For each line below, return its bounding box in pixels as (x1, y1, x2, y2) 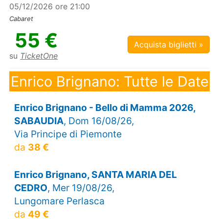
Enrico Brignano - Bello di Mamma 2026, (14, 102, 196, 114)
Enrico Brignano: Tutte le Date (10, 72, 209, 90)
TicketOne (20, 51, 58, 61)
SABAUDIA (14, 115, 64, 127)
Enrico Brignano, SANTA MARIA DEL (14, 169, 177, 181)
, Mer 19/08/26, (47, 182, 114, 194)
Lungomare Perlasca (14, 195, 105, 207)
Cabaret (9, 15, 34, 23)
